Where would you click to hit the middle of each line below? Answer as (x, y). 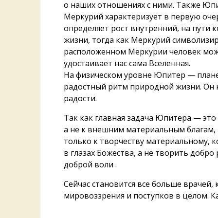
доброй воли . (91, 165)
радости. (81, 99)
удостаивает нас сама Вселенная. (127, 64)
